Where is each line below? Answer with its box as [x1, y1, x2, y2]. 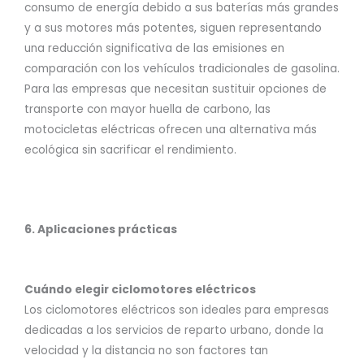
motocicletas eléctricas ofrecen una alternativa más [24, 121, 317, 137]
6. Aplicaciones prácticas [24, 221, 177, 237]
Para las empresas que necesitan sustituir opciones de [24, 80, 327, 97]
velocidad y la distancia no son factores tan [24, 342, 268, 358]
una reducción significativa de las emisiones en [24, 40, 284, 56]
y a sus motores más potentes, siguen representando [24, 19, 322, 36]
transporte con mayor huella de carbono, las [24, 101, 271, 117]
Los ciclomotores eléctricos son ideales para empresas [24, 301, 329, 318]
